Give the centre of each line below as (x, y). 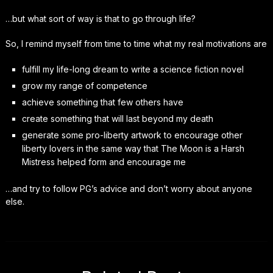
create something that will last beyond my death (117, 119)
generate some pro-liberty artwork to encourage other (132, 135)
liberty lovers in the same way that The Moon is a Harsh (133, 148)
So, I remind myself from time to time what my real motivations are (136, 44)
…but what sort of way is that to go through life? (100, 19)
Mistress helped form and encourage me (104, 162)
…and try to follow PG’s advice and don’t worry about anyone (129, 188)
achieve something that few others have (102, 102)
